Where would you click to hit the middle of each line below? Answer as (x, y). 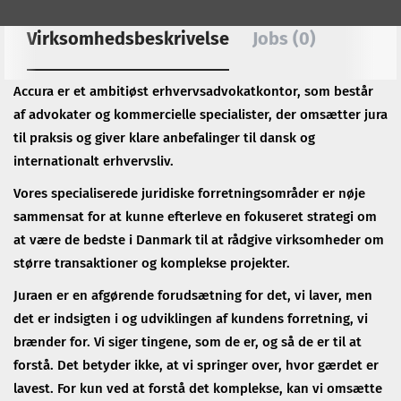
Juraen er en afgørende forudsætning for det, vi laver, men (193, 295)
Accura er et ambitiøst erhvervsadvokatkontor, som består (193, 91)
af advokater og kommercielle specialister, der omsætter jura (200, 115)
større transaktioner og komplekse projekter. (152, 263)
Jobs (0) (284, 38)
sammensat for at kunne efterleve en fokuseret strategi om (195, 217)
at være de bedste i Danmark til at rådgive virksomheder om (199, 240)
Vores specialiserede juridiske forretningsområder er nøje (189, 193)
